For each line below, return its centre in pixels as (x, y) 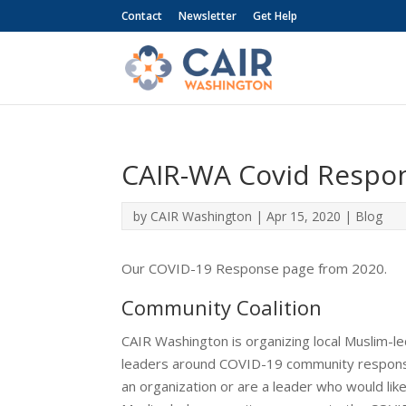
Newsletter (208, 16)
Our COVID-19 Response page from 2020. (255, 268)
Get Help (275, 16)
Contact (142, 16)
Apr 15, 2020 (304, 216)
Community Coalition (222, 307)
